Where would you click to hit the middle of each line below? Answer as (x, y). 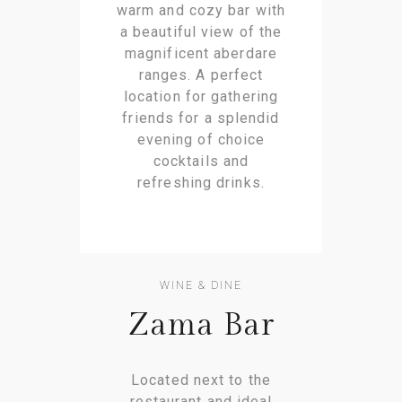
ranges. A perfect (201, 75)
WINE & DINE (201, 286)
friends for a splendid (201, 118)
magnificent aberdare (201, 54)
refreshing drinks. (201, 183)
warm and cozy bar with (201, 11)
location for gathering (201, 97)
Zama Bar (201, 326)
